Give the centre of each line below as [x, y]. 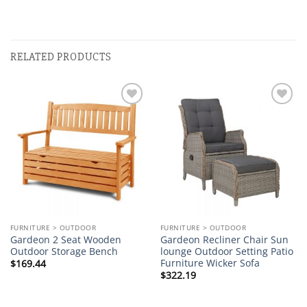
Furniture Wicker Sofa [210, 262]
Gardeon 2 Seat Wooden [65, 239]
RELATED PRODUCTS [61, 57]
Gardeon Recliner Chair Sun [224, 239]
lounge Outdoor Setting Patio [226, 251]
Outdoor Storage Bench [64, 251]
